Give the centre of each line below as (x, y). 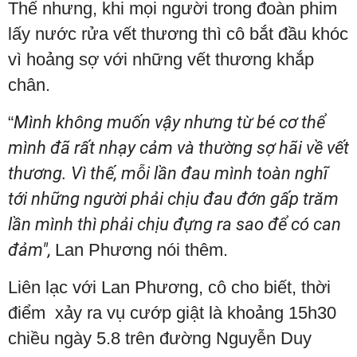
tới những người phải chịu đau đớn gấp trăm (173, 198)
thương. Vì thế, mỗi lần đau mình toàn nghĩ (168, 173)
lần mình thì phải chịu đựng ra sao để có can (175, 224)
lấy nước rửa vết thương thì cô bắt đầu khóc (178, 33)
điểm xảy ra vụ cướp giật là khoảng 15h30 (172, 312)
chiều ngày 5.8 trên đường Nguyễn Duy (160, 338)
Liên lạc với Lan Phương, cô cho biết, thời (169, 287)
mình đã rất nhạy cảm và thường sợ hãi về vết (178, 147)
